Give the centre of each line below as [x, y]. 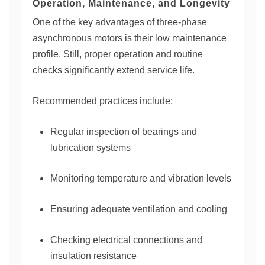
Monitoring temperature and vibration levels [141, 178]
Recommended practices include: [103, 101]
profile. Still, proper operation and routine [118, 54]
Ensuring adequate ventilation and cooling [139, 209]
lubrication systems [91, 148]
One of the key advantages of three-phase [120, 22]
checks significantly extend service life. [114, 70]
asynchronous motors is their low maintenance [130, 38]
